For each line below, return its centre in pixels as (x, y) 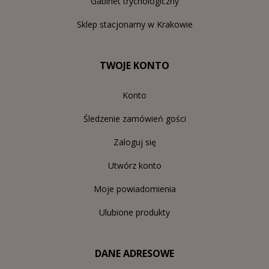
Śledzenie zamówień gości (134, 118)
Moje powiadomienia (134, 189)
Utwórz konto (134, 165)
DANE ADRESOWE (134, 253)
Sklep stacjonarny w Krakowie (134, 24)
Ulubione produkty (134, 212)
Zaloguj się (134, 142)
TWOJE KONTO (134, 65)
